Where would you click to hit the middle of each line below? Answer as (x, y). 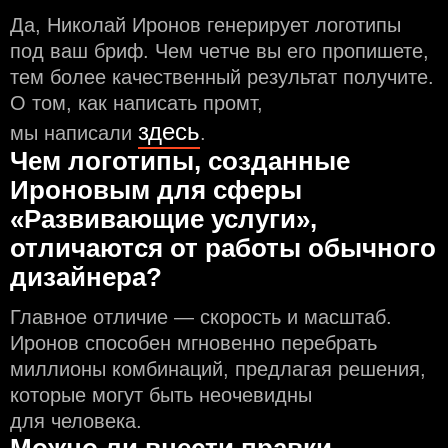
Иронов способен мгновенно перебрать (193, 343)
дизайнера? (86, 277)
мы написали (74, 133)
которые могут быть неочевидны (161, 395)
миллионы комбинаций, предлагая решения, (218, 369)
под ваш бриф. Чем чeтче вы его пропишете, (219, 51)
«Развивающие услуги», (163, 219)
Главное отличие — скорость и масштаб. (201, 317)
